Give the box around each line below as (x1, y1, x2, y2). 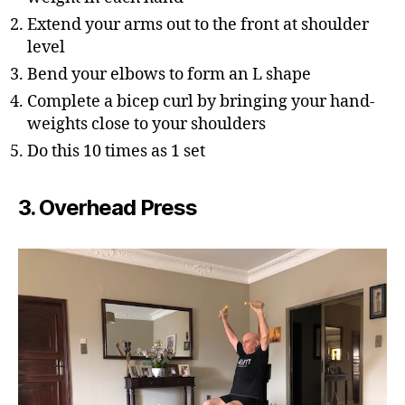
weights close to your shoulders (27, 114, 266, 135)
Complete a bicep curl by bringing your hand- (27, 91, 375, 112)
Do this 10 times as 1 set (27, 141, 205, 162)
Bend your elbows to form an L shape (27, 64, 311, 85)
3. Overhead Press (18, 194, 198, 221)
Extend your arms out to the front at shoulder (27, 14, 369, 35)
